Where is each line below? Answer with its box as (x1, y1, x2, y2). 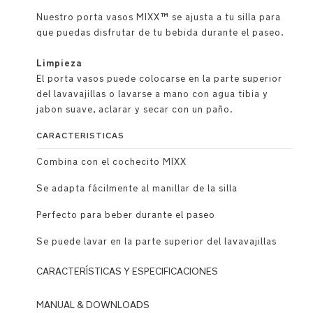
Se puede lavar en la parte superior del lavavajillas (36, 235, 277, 247)
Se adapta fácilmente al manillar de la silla (36, 182, 238, 194)
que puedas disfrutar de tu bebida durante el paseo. (36, 27, 284, 38)
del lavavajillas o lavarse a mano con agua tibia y (36, 88, 268, 100)
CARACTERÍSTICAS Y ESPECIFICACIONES (36, 265, 218, 277)
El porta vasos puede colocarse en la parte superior (36, 73, 282, 85)
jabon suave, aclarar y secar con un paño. (36, 103, 233, 115)
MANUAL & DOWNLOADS (36, 299, 150, 311)
